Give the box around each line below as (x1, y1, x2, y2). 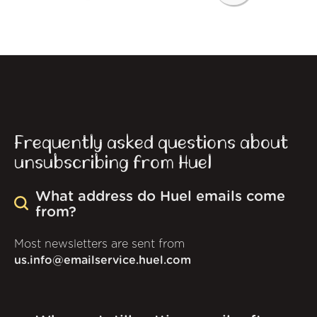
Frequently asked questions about (14, 133, 288, 152)
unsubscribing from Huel (14, 153, 212, 172)
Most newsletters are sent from (14, 238, 185, 250)
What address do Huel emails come (35, 190, 285, 204)
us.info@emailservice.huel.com (14, 255, 191, 267)
